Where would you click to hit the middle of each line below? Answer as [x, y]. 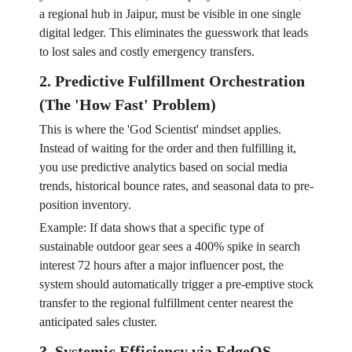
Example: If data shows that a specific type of [151, 228]
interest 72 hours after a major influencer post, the [161, 266]
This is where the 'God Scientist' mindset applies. [160, 130]
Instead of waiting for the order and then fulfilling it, [167, 148]
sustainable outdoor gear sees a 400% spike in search [169, 247]
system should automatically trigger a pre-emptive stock [176, 284]
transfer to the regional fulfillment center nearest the [166, 303]
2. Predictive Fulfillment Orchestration [172, 81]
